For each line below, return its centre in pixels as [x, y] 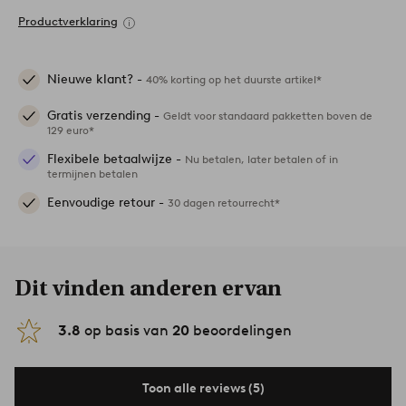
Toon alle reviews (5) [203, 389]
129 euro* [71, 130]
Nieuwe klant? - [97, 80]
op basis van [126, 331]
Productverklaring [68, 22]
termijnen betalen [92, 174]
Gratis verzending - [105, 116]
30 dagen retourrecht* [224, 203]
